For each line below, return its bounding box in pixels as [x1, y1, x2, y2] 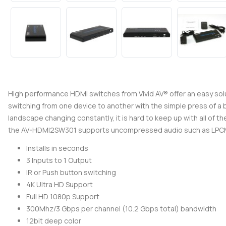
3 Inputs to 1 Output [26, 155, 92, 165]
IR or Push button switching [26, 167, 116, 178]
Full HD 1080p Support [26, 192, 99, 202]
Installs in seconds [26, 143, 88, 153]
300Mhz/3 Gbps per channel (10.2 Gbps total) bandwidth [26, 204, 216, 214]
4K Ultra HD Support [26, 180, 93, 190]
